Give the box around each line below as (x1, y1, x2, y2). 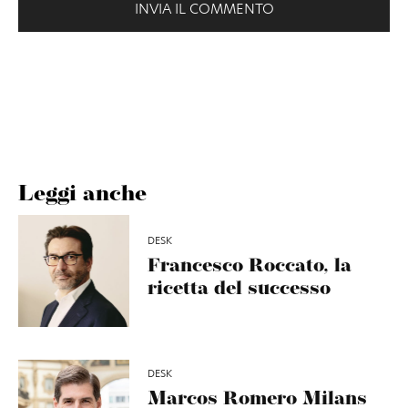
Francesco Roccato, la (148, 256, 352, 276)
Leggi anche (18, 184, 147, 207)
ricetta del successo (148, 279, 331, 299)
